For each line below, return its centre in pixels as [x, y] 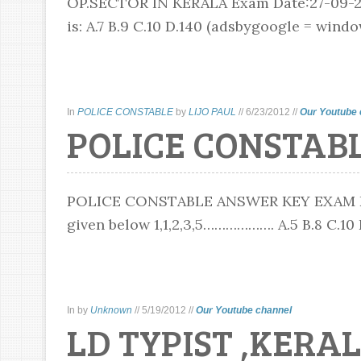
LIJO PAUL [212, 112]
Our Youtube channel [243, 310]
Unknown [111, 310]
